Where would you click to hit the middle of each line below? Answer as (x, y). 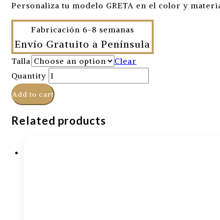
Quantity (29, 76)
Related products (59, 120)
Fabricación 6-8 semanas (82, 29)
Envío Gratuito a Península (82, 44)
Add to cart (33, 94)
